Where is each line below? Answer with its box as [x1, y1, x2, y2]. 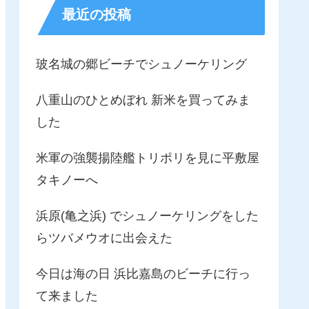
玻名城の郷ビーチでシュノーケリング [36, 57, 247, 72]
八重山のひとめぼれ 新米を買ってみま [36, 93, 250, 108]
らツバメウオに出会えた [36, 231, 172, 246]
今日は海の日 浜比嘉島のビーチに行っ [36, 267, 250, 281]
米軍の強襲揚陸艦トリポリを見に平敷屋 [36, 151, 259, 166]
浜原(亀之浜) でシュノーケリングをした [36, 209, 259, 223]
